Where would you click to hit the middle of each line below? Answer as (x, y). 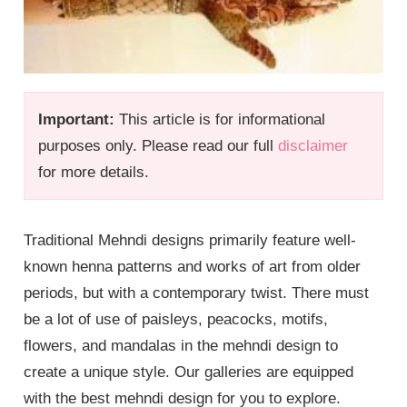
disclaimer (313, 145)
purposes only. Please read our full (159, 145)
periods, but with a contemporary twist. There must (197, 293)
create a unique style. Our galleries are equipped (189, 372)
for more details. (94, 172)
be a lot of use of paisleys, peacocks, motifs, (176, 319)
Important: (77, 119)
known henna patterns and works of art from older (193, 266)
